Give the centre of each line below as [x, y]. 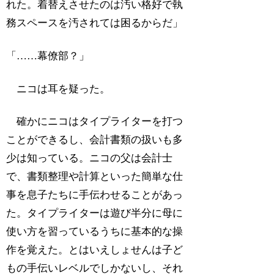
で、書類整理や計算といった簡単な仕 [95, 177]
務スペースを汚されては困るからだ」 [95, 23]
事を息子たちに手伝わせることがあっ [95, 195]
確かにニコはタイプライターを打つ [95, 122]
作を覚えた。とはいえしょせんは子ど [95, 250]
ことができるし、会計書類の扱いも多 [95, 140]
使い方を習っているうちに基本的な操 [95, 232]
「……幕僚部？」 [48, 56]
